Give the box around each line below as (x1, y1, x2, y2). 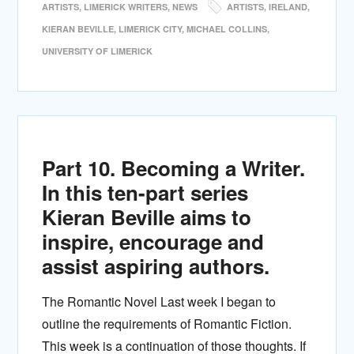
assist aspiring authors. (42, 251, 270, 281)
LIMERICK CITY (119, 23, 183, 35)
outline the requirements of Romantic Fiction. (42, 314, 292, 333)
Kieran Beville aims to (42, 202, 252, 232)
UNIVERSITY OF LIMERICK (42, 45, 153, 57)
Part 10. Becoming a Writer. (42, 153, 306, 183)
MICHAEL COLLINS (186, 23, 268, 35)
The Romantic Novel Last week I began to (42, 292, 277, 311)
